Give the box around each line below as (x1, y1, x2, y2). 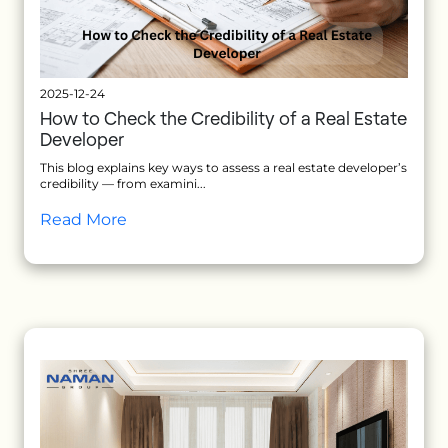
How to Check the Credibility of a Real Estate (40, 111, 407, 130)
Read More (40, 210, 127, 230)
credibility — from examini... (40, 176, 206, 192)
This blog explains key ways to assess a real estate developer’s (40, 160, 407, 176)
